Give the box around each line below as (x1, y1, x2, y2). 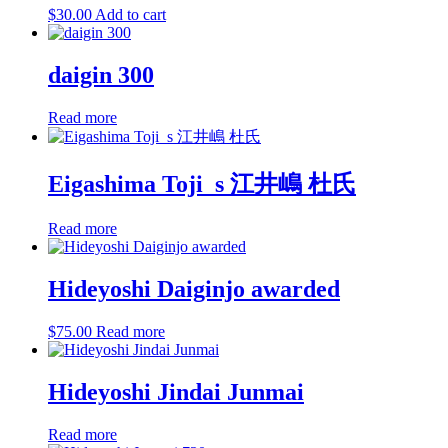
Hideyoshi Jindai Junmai (48, 378, 304, 405)
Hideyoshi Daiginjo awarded (48, 275, 340, 302)
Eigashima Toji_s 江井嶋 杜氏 (48, 171, 356, 198)
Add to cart (95, 6, 166, 24)
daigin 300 (48, 62, 154, 89)
